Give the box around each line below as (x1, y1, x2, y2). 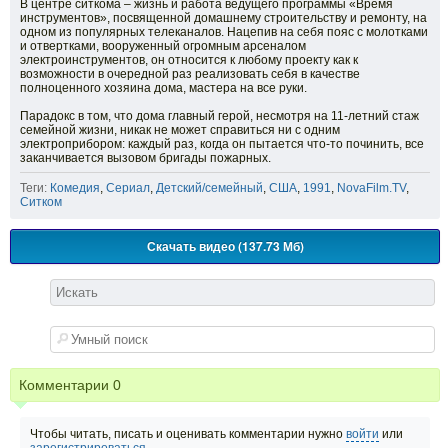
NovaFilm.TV (337, 181, 406, 196)
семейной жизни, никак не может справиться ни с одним (20, 123, 340, 138)
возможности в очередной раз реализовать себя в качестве (20, 67, 360, 82)
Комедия (50, 181, 100, 196)
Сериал (106, 181, 150, 196)
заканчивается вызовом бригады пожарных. (20, 151, 271, 166)
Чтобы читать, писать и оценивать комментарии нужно (30, 427, 346, 442)
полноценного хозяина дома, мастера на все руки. (20, 81, 307, 96)
